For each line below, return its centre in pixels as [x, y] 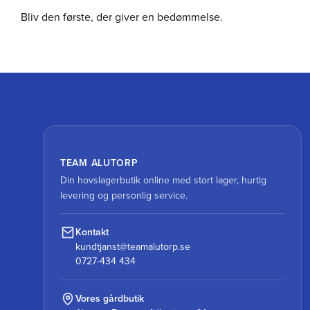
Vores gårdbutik [110, 299]
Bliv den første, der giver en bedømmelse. [122, 18]
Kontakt [92, 232]
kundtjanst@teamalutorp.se [133, 247]
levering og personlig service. [124, 196]
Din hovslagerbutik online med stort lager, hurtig [163, 181]
